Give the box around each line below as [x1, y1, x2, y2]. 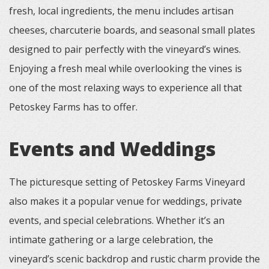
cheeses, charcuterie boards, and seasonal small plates [9, 23, 255, 37]
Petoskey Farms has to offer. [9, 100, 138, 113]
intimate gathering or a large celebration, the [9, 233, 213, 246]
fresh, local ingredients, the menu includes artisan [9, 4, 234, 17]
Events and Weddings [9, 136, 216, 162]
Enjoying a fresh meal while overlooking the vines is [9, 62, 242, 75]
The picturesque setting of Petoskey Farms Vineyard [9, 175, 245, 189]
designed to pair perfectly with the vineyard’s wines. [9, 43, 241, 56]
